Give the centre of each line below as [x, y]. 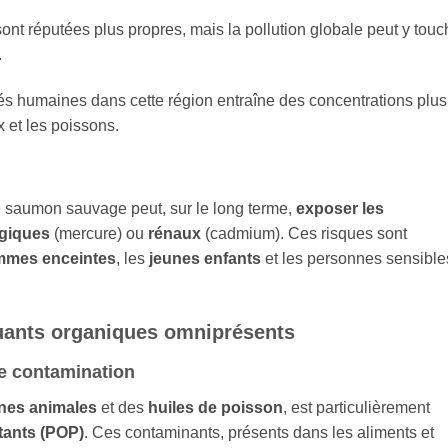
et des [122, 408]
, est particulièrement [356, 408]
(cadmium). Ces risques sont [304, 233]
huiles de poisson [215, 408]
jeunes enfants [205, 258]
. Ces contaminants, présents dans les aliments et [259, 433]
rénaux [174, 233]
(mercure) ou [99, 233]
